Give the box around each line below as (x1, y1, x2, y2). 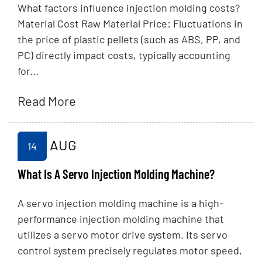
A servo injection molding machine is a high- (18, 196, 223, 210)
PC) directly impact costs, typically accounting (18, 49, 230, 62)
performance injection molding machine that (18, 212, 224, 226)
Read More (18, 93, 76, 109)
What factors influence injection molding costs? (18, 1, 240, 15)
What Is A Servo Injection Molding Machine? (18, 166, 215, 182)
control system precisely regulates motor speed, (18, 244, 242, 257)
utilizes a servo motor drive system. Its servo (18, 228, 227, 242)
